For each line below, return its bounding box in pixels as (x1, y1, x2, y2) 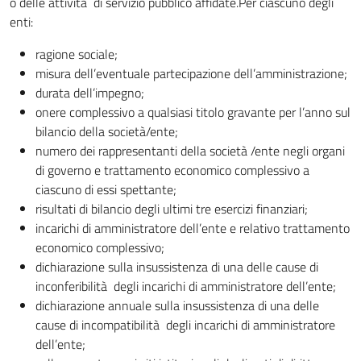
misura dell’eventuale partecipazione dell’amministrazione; (35, 64, 347, 83)
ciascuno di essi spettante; (35, 180, 176, 199)
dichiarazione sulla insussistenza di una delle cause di (35, 257, 318, 276)
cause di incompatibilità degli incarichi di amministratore (35, 315, 335, 334)
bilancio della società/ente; (35, 122, 178, 141)
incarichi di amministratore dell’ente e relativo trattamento (35, 218, 350, 238)
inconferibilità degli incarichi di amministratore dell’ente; (35, 276, 336, 296)
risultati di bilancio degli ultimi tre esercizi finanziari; (35, 199, 308, 218)
